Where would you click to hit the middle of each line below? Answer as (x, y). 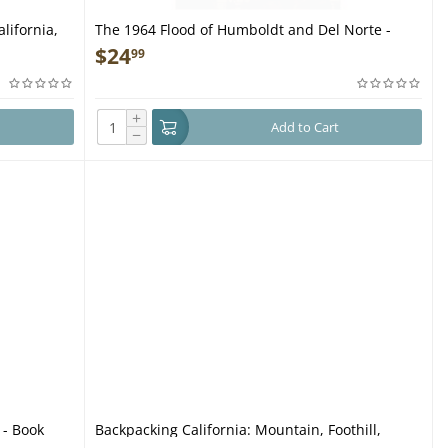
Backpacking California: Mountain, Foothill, (238, 429)
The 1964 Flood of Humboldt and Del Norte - (243, 29)
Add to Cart (304, 127)
